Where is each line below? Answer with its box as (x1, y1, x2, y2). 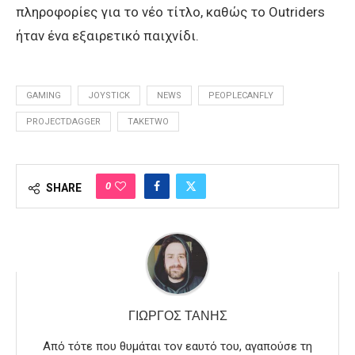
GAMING (26, 90, 61, 101)
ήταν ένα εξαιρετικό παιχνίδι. (16, 28, 199, 44)
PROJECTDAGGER (26, 116, 101, 128)
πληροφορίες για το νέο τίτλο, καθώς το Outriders (16, 4, 325, 21)
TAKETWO (128, 116, 169, 128)
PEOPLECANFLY (208, 90, 273, 101)
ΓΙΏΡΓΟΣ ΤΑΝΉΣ (128, 308, 227, 324)
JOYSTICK (88, 90, 130, 101)
